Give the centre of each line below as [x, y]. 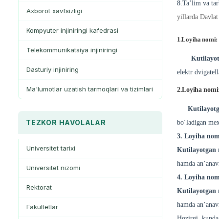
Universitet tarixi [51, 148]
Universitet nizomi [53, 168]
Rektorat [39, 187]
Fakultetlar [42, 207]
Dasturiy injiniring [53, 70]
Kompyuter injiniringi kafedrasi [72, 31]
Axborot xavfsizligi [54, 11]
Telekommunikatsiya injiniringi [72, 50]
